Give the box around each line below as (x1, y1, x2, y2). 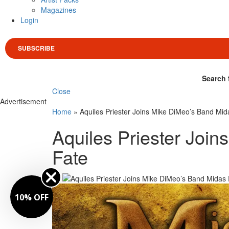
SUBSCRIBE (18, 43, 55, 53)
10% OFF (15, 191, 49, 203)
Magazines (41, 5, 76, 15)
